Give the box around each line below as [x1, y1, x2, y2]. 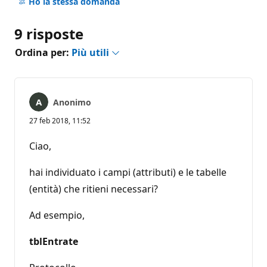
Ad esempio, [29, 208, 85, 222]
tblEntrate [29, 234, 78, 248]
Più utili [72, 45, 111, 59]
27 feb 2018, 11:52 [29, 115, 91, 126]
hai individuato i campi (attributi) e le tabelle [29, 165, 226, 179]
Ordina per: [15, 45, 72, 59]
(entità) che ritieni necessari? [29, 182, 158, 195]
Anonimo [53, 96, 91, 108]
